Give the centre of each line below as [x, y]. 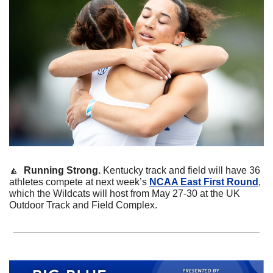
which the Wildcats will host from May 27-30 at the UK [125, 193]
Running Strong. [61, 170]
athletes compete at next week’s [79, 182]
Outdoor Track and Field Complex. [83, 205]
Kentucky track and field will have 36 [182, 170]
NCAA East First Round [204, 182]
